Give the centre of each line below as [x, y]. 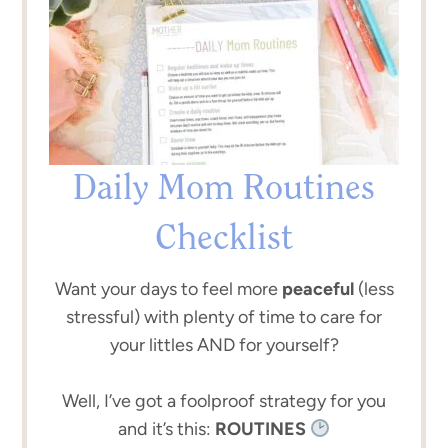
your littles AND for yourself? [224, 344]
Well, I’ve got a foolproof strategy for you [224, 400]
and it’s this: [166, 428]
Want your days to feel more [168, 288]
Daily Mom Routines [224, 189]
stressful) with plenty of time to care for [224, 316]
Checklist [224, 239]
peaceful [317, 288]
